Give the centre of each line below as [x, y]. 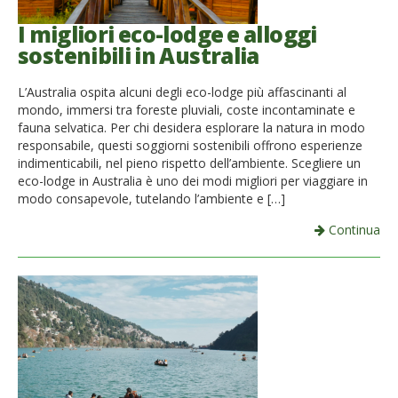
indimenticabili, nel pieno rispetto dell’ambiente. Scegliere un [189, 163]
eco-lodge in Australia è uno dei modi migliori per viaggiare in [193, 180]
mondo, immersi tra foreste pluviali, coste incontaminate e [187, 109]
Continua [353, 229]
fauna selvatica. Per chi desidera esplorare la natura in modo [191, 127]
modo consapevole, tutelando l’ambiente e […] [151, 198]
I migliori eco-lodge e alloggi [167, 35]
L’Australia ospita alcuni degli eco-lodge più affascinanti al [182, 92]
